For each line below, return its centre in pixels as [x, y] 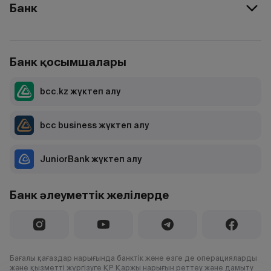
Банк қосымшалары [68, 62]
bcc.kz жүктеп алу [80, 91]
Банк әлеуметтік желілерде [89, 195]
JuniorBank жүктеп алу [91, 159]
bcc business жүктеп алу [94, 125]
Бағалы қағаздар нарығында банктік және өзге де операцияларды [133, 258]
